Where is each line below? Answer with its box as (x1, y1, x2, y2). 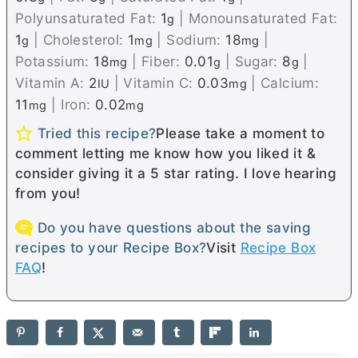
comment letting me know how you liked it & (15, 144, 316, 161)
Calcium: (261, 74, 320, 91)
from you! (15, 184, 81, 201)
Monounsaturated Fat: (188, 9, 338, 26)
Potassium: (15, 52, 94, 70)
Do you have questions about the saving (37, 218, 312, 236)
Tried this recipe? (37, 124, 157, 141)
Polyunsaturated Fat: (15, 9, 161, 26)
